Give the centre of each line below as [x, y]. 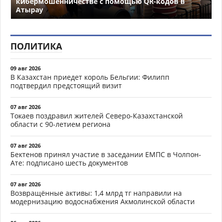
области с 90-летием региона [60, 124]
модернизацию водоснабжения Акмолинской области [103, 202]
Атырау [29, 10]
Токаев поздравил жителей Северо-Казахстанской [97, 116]
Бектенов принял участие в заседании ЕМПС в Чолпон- [106, 155]
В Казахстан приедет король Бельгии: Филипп [90, 77]
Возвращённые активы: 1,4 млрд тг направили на [96, 193]
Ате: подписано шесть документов [69, 163]
